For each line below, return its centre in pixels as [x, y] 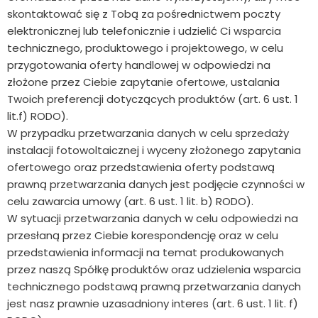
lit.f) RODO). [38, 116]
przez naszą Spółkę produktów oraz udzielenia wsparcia [154, 270]
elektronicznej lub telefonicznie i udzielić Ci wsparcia [144, 31]
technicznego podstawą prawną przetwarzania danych [154, 287]
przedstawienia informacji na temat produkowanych [146, 253]
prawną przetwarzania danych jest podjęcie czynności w [156, 185]
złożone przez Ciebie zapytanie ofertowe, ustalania [143, 82]
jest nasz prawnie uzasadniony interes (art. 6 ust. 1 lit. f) [153, 304]
